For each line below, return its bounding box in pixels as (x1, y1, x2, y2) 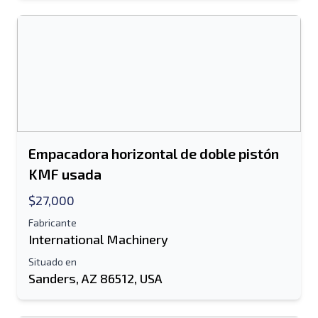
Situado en (28, 256, 77, 268)
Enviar (141, 78, 177, 94)
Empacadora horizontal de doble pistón (28, 145, 279, 162)
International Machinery (28, 231, 168, 247)
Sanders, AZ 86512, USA (28, 270, 163, 286)
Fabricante (28, 216, 77, 229)
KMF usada (28, 165, 102, 182)
